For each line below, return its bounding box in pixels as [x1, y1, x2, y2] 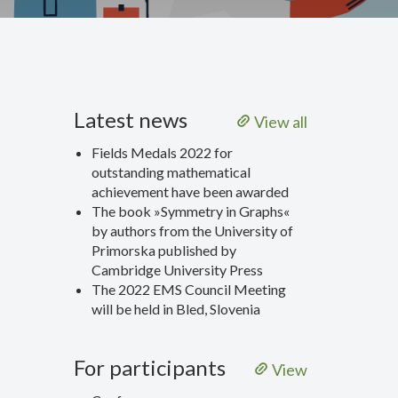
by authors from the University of [92, 222, 294, 239]
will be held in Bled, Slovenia [92, 300, 261, 317]
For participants [74, 354, 227, 380]
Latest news [74, 107, 188, 132]
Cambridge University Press [92, 261, 264, 278]
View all [251, 112, 307, 131]
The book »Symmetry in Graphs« [92, 203, 291, 219]
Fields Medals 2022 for [92, 144, 234, 161]
